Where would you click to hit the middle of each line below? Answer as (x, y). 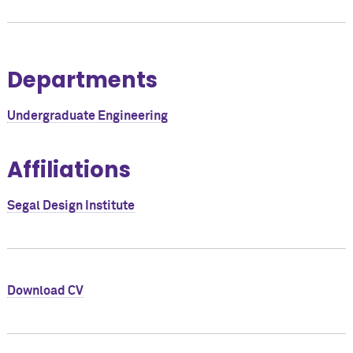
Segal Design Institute (71, 206)
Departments (82, 80)
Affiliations (69, 170)
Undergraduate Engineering (87, 115)
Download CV (45, 291)
